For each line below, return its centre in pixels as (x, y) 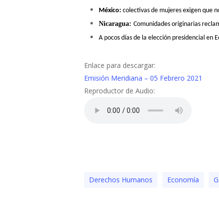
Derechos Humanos (121, 180)
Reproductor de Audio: (120, 91)
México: (111, 11)
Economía (183, 180)
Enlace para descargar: (120, 65)
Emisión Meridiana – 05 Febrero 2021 (143, 78)
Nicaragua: (116, 24)
